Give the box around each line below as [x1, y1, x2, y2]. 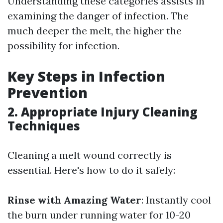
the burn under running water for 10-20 [7, 209, 191, 222]
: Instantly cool [141, 194, 211, 207]
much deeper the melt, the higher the [7, 24, 182, 37]
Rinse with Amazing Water [7, 194, 141, 207]
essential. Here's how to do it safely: [7, 164, 175, 177]
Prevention [7, 83, 88, 103]
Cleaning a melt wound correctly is [7, 149, 172, 162]
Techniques [7, 117, 80, 134]
